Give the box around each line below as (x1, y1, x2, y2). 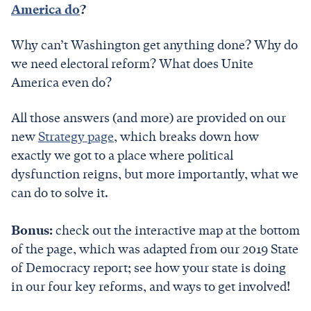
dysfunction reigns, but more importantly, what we (11, 166, 299, 182)
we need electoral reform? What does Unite (11, 56, 253, 72)
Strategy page (38, 128, 114, 144)
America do (11, 1, 80, 17)
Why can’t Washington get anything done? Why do (11, 37, 298, 53)
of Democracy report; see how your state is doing (11, 260, 286, 276)
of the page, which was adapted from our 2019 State (11, 241, 299, 257)
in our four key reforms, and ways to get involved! (11, 278, 290, 294)
